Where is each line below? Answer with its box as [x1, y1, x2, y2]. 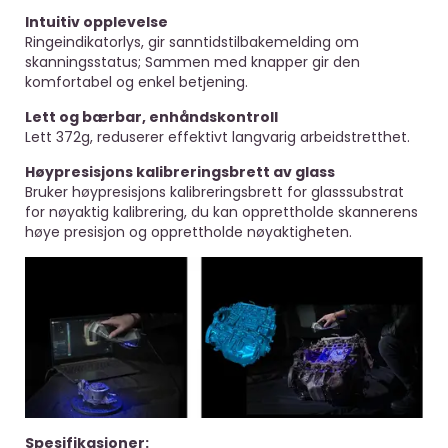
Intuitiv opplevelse [25, 11, 168, 32]
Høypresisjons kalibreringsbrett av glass [25, 161, 335, 182]
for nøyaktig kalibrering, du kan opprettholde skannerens [25, 201, 418, 222]
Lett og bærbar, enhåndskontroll [25, 106, 278, 127]
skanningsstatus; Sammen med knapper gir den [25, 51, 360, 72]
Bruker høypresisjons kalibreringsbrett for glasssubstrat [25, 181, 404, 202]
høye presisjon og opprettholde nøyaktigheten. [25, 221, 352, 242]
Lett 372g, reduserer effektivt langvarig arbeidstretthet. [25, 126, 410, 147]
